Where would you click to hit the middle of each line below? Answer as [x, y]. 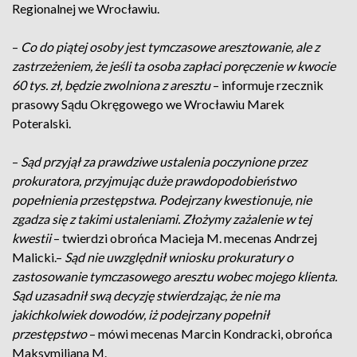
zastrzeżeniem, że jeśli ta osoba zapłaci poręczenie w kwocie [174, 66]
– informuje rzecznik [267, 85]
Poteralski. [41, 123]
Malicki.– [38, 257]
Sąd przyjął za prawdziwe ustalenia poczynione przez [164, 161]
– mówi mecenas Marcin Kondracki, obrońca [210, 333]
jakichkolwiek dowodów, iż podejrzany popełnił [141, 314]
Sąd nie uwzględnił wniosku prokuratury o [179, 257]
